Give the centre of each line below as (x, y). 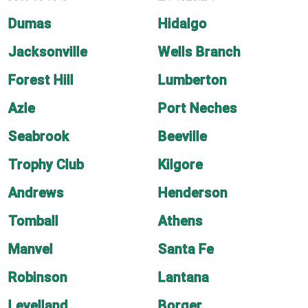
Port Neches (198, 108)
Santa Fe (186, 249)
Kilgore (180, 164)
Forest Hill (41, 80)
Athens (180, 221)
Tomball (33, 221)
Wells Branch (199, 52)
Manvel (31, 249)
